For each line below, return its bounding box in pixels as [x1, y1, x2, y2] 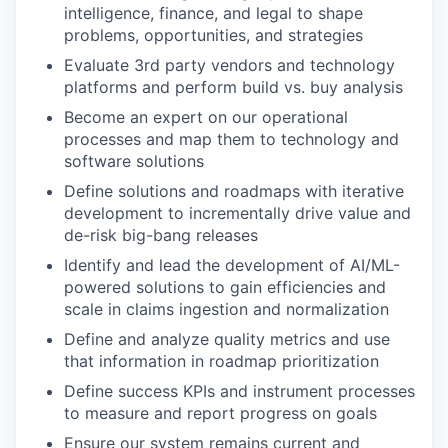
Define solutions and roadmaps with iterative [64, 181, 404, 201]
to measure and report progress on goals [64, 403, 377, 423]
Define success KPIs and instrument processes [64, 381, 415, 401]
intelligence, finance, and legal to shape [64, 3, 363, 23]
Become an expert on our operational [64, 107, 348, 127]
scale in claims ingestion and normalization [64, 299, 389, 319]
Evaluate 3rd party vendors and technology [64, 55, 395, 75]
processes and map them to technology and [64, 129, 399, 149]
